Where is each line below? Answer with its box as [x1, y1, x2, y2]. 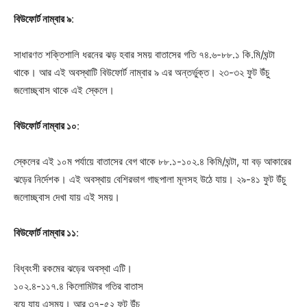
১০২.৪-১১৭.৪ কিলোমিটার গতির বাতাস [14, 279, 143, 293]
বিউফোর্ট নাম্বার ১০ [14, 119, 77, 132]
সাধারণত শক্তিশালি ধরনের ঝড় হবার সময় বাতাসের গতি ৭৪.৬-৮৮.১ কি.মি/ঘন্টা [14, 47, 275, 61]
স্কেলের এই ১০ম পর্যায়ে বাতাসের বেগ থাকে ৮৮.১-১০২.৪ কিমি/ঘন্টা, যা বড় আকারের [14, 154, 291, 168]
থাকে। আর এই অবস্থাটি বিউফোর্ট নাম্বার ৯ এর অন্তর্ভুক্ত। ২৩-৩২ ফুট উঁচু [14, 65, 269, 79]
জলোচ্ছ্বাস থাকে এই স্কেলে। [14, 83, 114, 97]
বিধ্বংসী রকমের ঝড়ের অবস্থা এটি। [14, 261, 132, 275]
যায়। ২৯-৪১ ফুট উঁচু [215, 172, 286, 186]
